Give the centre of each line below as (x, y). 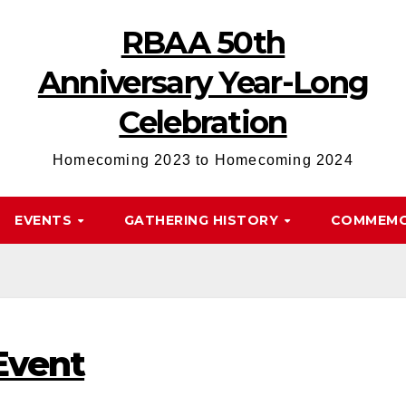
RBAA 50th (203, 43)
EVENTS (45, 220)
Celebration (203, 122)
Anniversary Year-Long (203, 82)
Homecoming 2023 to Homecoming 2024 (203, 160)
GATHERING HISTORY (203, 220)
